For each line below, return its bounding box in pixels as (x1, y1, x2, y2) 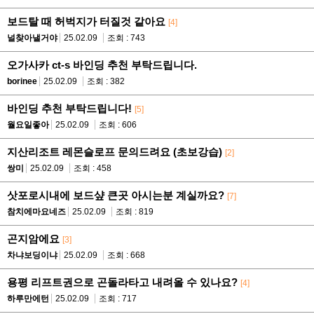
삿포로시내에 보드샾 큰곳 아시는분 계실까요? (7, 189, 224, 202)
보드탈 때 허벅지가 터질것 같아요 (7, 15, 165, 28)
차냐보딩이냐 (7, 250, 57, 261)
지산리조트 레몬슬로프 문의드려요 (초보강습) (7, 146, 222, 158)
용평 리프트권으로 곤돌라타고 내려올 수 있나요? (7, 276, 238, 289)
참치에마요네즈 (7, 207, 66, 217)
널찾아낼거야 (7, 33, 57, 43)
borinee (7, 76, 37, 87)
